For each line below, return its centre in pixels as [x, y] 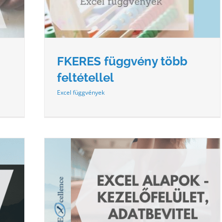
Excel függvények [81, 92]
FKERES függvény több [122, 61]
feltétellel [85, 77]
